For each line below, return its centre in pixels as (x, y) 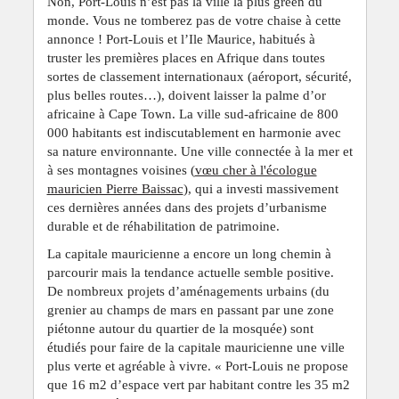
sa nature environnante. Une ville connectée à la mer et (199, 151)
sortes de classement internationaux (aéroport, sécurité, (199, 76)
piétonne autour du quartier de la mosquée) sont (180, 328)
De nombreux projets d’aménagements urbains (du (188, 291)
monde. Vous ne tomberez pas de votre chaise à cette (194, 20)
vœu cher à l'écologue (256, 170)
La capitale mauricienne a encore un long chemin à (189, 253)
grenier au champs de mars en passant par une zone (190, 309)
